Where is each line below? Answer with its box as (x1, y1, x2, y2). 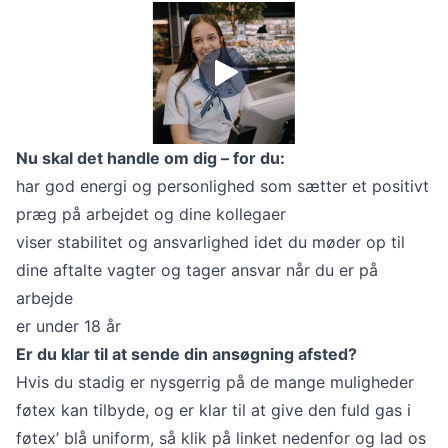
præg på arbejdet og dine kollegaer (16, 204, 286, 225)
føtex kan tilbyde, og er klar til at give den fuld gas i (16, 400, 411, 421)
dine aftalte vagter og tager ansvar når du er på (16, 260, 378, 281)
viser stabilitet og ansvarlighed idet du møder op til (16, 232, 405, 253)
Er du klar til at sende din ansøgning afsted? (16, 344, 357, 365)
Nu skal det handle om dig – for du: (16, 148, 285, 169)
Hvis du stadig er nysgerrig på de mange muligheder (16, 372, 414, 393)
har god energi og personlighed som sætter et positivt (16, 176, 429, 197)
